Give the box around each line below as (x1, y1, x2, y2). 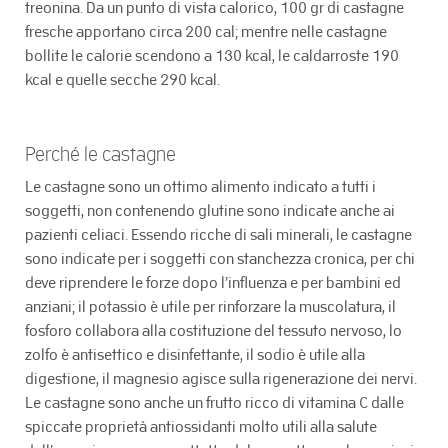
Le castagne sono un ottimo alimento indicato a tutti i (25, 179, 376, 195)
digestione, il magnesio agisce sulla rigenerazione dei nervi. (25, 371, 417, 387)
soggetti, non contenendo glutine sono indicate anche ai (25, 203, 395, 219)
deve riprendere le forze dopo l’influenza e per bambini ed (25, 275, 401, 291)
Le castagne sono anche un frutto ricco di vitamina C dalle (25, 395, 404, 411)
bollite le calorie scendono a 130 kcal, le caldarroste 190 (25, 49, 399, 64)
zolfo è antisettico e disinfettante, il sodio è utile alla (25, 347, 365, 363)
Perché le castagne (25, 145, 176, 165)
